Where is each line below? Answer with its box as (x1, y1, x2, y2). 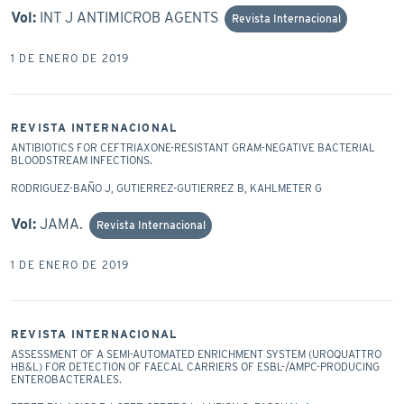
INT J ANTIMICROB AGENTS (40, 8, 218, 26)
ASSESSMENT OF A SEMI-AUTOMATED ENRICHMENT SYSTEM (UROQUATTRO (11, 346, 381, 361)
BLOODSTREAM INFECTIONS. (11, 152, 152, 167)
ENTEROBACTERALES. (11, 372, 122, 386)
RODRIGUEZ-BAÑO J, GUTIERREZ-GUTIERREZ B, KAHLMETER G (11, 180, 322, 195)
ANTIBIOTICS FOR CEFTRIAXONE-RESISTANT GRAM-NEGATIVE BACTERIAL (11, 140, 375, 154)
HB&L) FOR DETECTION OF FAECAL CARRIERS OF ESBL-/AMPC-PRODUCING (11, 359, 380, 373)
